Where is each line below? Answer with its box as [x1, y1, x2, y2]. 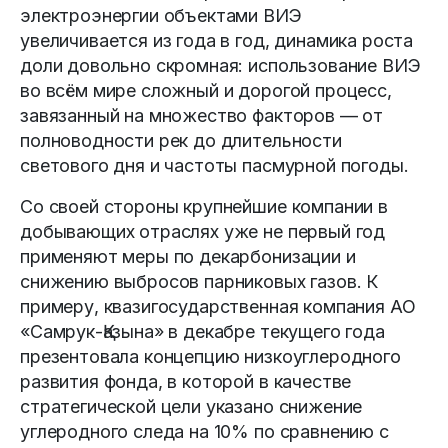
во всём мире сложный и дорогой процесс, [20, 79, 392, 101]
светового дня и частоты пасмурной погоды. [20, 154, 409, 176]
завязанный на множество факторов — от [20, 104, 384, 126]
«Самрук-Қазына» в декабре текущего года [20, 320, 385, 342]
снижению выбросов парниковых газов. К [20, 270, 379, 292]
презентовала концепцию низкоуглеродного [20, 345, 401, 367]
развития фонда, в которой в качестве [20, 370, 352, 392]
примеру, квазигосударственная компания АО [20, 295, 416, 317]
